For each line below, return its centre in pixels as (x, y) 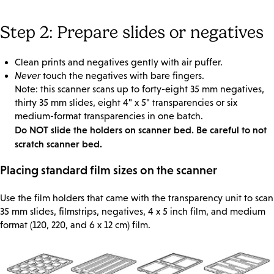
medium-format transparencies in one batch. (109, 116)
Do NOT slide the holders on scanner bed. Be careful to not (141, 130)
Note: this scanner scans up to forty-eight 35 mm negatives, (139, 89)
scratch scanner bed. (58, 144)
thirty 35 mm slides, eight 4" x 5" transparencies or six (126, 103)
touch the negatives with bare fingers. (122, 76)
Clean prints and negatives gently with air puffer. (119, 62)
